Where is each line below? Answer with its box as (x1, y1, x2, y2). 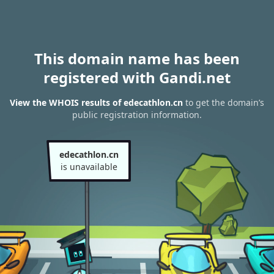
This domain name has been (34, 48, 240, 68)
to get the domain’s (183, 97, 264, 109)
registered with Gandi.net (43, 67, 231, 87)
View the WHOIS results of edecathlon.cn (10, 97, 183, 109)
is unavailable (60, 161, 117, 172)
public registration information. (72, 109, 202, 121)
